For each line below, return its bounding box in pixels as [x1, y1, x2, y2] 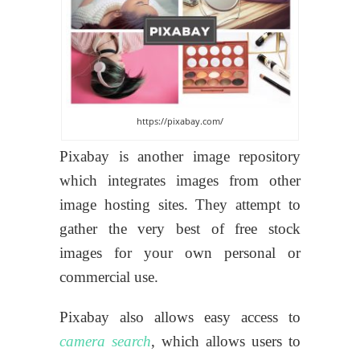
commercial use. [59, 268, 158, 286]
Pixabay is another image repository [59, 148, 301, 166]
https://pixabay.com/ [137, 115, 223, 128]
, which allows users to [151, 333, 301, 350]
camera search [59, 333, 151, 350]
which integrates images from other [59, 172, 301, 190]
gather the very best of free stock [59, 220, 301, 238]
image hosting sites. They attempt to [59, 196, 301, 214]
